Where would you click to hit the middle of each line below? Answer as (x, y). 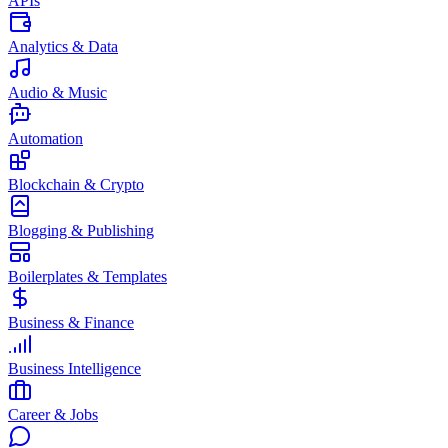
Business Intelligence (74, 368)
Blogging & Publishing (81, 230)
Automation (45, 138)
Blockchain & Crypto (76, 184)
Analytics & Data (63, 46)
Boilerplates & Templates (87, 276)
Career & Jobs (53, 414)
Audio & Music (57, 92)
